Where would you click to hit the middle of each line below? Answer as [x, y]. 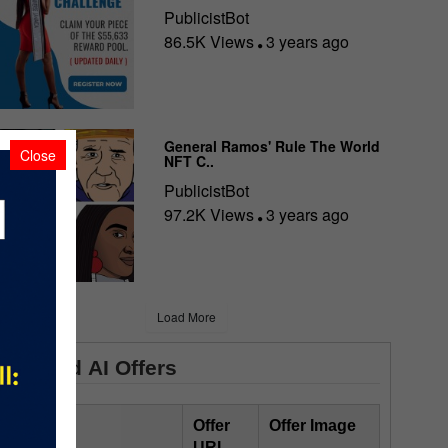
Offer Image [312, 426]
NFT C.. [189, 160]
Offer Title [39, 426]
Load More [186, 317]
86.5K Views [211, 41]
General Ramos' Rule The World [272, 145]
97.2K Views [211, 214]
